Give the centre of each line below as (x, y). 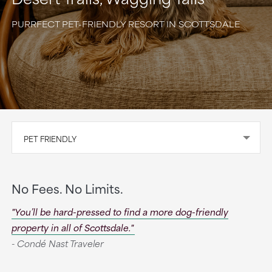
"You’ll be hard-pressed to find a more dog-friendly (120, 212)
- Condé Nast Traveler (57, 243)
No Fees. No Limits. (67, 188)
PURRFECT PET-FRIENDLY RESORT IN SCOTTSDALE (125, 24)
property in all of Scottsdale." (72, 227)
